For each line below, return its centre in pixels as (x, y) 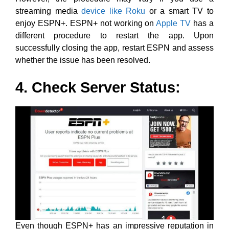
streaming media (49, 11)
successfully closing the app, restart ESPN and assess (114, 48)
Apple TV (174, 23)
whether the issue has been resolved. (83, 60)
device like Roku (113, 11)
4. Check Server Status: (98, 87)
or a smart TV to (180, 11)
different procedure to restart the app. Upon (114, 36)
